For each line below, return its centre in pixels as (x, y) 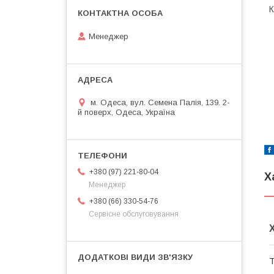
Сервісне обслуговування (134, 214)
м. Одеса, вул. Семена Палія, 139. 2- (160, 102)
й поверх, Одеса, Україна (126, 112)
